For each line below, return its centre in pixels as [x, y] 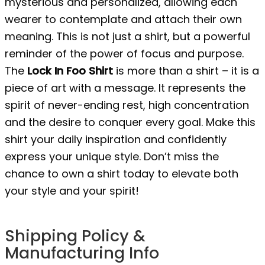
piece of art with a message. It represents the [125, 88]
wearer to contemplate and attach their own [123, 19]
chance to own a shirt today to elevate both [122, 173]
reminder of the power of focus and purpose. [124, 53]
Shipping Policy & [75, 235]
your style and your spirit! [72, 190]
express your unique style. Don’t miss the [112, 156]
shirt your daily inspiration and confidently [116, 139]
